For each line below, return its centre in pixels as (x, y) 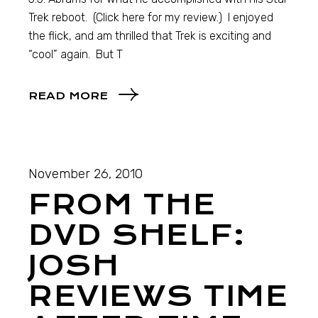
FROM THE (122, 204)
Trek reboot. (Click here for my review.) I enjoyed (151, 18)
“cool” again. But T (76, 55)
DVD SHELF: (137, 235)
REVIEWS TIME (159, 296)
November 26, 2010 (86, 174)
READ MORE (68, 95)
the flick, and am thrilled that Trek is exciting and (150, 36)
